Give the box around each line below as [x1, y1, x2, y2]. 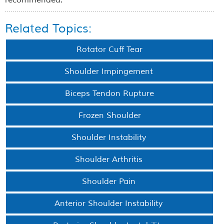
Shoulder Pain [81, 176, 137, 187]
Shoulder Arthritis [74, 154, 144, 165]
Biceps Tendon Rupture [65, 88, 154, 99]
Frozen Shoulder [78, 110, 141, 121]
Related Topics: [5, 21, 91, 36]
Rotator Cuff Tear [76, 44, 142, 55]
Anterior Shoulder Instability [54, 198, 164, 209]
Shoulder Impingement [64, 66, 155, 77]
